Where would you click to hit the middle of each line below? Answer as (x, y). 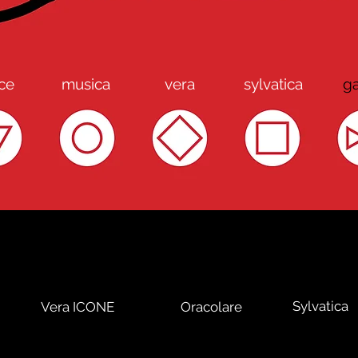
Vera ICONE (78, 307)
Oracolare (211, 307)
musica (86, 84)
